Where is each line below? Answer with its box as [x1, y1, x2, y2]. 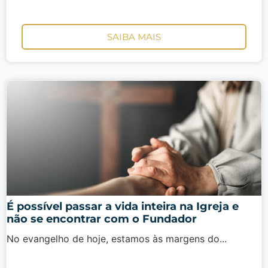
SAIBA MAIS [107, 31, 161, 43]
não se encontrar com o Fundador [7, 212, 197, 226]
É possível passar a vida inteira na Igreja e [7, 200, 239, 214]
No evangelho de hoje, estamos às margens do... [7, 233, 227, 245]
